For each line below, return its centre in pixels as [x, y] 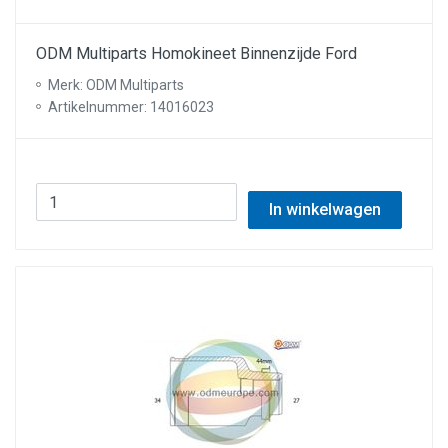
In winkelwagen [324, 209]
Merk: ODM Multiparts [116, 85]
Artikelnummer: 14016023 [131, 107]
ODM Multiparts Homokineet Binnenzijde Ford [196, 53]
